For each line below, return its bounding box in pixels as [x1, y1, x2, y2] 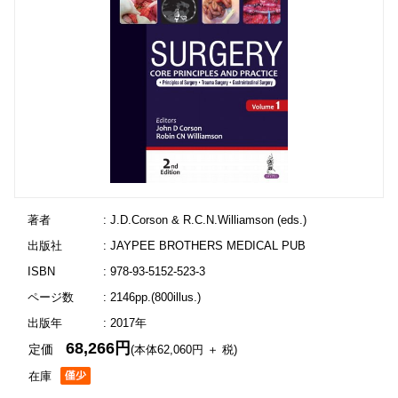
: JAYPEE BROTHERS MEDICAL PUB [102, 239, 306, 252]
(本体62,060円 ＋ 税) [131, 343, 238, 356]
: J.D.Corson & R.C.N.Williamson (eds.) [102, 213, 306, 227]
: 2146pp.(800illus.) [102, 291, 201, 304]
